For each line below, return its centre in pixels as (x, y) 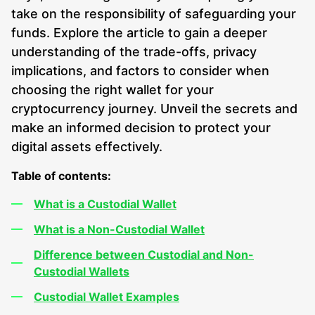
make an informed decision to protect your (141, 128)
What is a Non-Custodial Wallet (119, 229)
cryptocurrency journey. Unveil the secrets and (154, 109)
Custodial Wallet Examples (107, 297)
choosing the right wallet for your (112, 90)
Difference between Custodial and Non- (144, 255)
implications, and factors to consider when (140, 71)
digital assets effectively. (87, 147)
